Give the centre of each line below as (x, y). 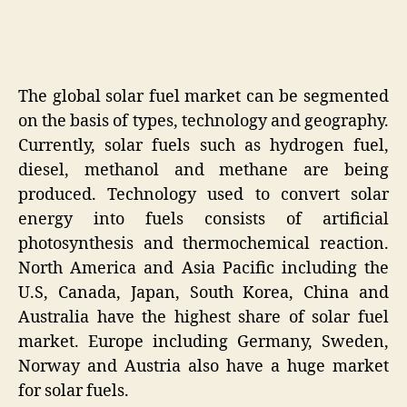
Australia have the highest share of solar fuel (203, 317)
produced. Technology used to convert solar (203, 194)
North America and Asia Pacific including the (203, 268)
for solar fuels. (75, 391)
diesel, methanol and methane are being (203, 170)
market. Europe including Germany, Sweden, (203, 342)
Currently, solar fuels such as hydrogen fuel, (203, 145)
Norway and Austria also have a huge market (203, 366)
